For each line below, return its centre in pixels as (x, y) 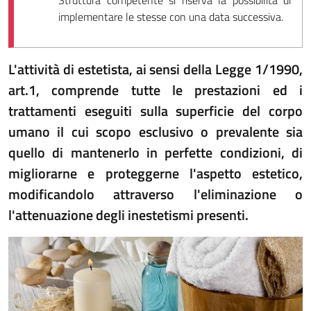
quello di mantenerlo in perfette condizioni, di (155, 152)
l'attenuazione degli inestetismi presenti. (128, 215)
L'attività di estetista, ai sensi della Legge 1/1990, (155, 69)
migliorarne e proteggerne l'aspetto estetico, (155, 173)
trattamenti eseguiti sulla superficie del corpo (155, 111)
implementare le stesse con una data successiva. (171, 17)
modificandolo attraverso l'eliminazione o (155, 194)
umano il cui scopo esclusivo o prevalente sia (155, 132)
